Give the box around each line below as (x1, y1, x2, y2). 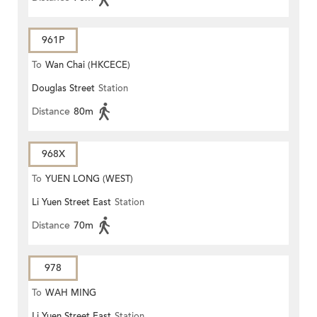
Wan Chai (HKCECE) (45, 59, 130, 72)
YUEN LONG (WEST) (45, 173, 133, 186)
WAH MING (45, 287, 96, 300)
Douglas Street (32, 82, 95, 96)
